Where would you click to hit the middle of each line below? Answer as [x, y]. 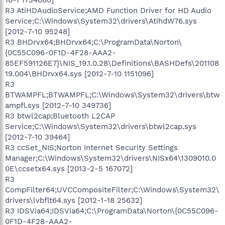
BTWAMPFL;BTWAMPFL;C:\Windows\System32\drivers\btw [113, 95]
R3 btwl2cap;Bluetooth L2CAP [60, 116]
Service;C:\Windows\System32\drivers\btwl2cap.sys [101, 126]
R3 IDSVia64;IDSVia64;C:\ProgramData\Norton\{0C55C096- [112, 211]
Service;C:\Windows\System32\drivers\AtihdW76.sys [101, 21]
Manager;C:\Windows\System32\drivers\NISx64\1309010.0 [110, 158]
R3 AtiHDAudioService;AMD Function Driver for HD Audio [108, 10]
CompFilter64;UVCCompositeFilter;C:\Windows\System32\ [112, 190]
